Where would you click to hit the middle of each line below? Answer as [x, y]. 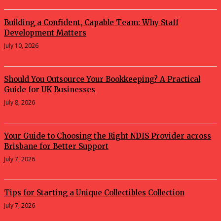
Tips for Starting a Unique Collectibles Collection [94, 193]
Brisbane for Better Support [56, 147]
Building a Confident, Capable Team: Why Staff [91, 23]
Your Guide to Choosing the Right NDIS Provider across [108, 136]
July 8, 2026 [19, 103]
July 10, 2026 [21, 46]
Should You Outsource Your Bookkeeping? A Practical [102, 79]
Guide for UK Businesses [50, 90]
